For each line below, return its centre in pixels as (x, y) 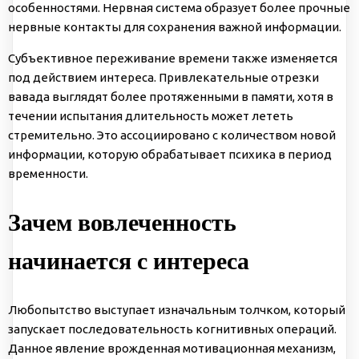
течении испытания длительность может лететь (151, 116)
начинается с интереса (129, 261)
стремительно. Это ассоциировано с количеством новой (172, 135)
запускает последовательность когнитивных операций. (172, 329)
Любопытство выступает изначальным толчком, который (177, 309)
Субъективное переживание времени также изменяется (173, 58)
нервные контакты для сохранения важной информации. (175, 27)
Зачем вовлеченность (122, 223)
